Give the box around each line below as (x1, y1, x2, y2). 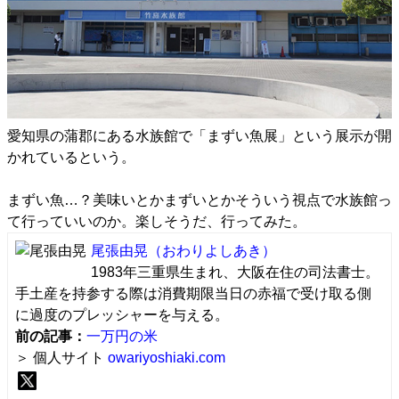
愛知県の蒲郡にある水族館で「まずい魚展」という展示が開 (7, 127, 392, 143)
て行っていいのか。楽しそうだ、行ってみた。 (7, 213, 306, 229)
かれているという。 (7, 149, 135, 165)
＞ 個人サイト (15, 349, 108, 365)
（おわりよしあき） (148, 242, 276, 258)
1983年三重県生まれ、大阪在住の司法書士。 (91, 264, 379, 280)
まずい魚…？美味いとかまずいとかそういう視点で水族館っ (7, 191, 392, 208)
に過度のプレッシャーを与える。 (15, 306, 229, 322)
